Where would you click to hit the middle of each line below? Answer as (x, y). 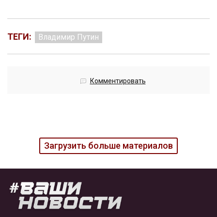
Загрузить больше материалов (108, 146)
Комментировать (118, 81)
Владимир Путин (69, 37)
